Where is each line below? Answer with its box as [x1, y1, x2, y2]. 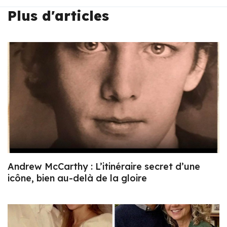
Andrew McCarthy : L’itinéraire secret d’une [8, 161, 200, 173]
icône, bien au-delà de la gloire [8, 172, 147, 184]
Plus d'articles [8, 7, 109, 24]
